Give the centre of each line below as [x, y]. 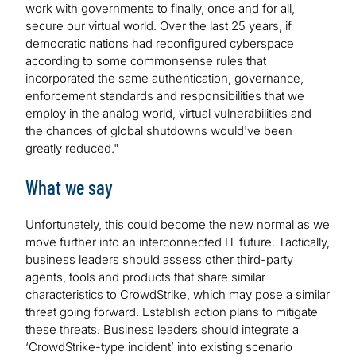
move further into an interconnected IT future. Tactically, [178, 242]
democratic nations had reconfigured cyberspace [160, 43]
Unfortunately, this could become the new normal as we [178, 224]
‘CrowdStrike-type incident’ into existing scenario [159, 346]
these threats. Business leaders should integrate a [162, 329]
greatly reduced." [72, 148]
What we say [69, 186]
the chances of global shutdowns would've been [159, 130]
